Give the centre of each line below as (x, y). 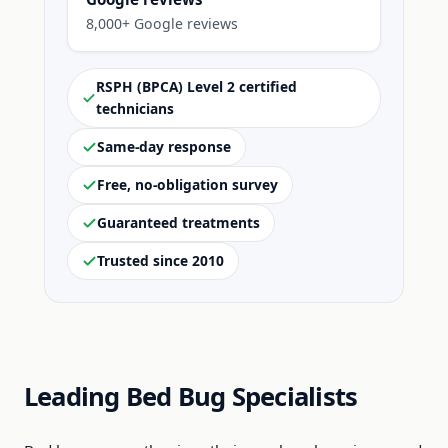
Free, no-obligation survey (187, 184)
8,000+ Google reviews (162, 23)
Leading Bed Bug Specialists (191, 396)
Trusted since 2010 (160, 260)
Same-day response (164, 146)
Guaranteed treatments (178, 222)
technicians (135, 108)
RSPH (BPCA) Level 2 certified (197, 86)
